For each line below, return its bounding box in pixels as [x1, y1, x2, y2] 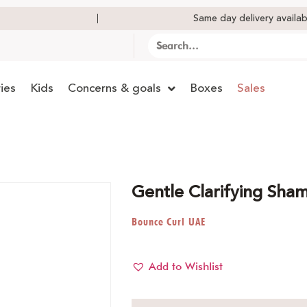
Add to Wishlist [149, 260, 223, 273]
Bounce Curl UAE [132, 215, 206, 229]
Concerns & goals [68, 79, 161, 97]
